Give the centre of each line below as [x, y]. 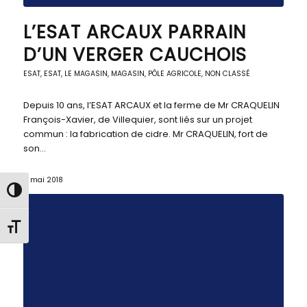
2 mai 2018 [43, 180]
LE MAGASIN [86, 74]
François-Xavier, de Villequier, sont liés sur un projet [137, 120]
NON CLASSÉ [227, 74]
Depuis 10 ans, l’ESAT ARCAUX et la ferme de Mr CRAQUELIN [151, 106]
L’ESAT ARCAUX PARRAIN [134, 33]
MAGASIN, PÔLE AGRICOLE [156, 74]
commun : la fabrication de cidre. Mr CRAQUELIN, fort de [145, 134]
